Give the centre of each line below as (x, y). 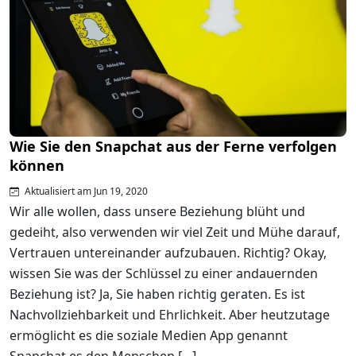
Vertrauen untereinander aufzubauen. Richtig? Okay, (168, 253)
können (37, 166)
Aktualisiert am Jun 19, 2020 (85, 192)
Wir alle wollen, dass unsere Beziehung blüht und (157, 212)
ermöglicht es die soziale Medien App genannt (149, 336)
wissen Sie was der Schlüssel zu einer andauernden (164, 274)
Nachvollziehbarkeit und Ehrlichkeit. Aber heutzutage (170, 315)
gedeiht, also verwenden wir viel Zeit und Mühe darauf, (175, 232)
